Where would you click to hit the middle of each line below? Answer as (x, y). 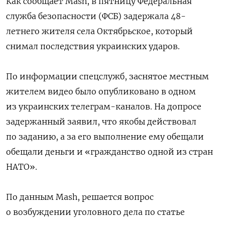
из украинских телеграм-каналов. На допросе (104, 107)
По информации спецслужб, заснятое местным (107, 77)
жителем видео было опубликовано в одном (101, 92)
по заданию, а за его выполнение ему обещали (105, 137)
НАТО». (22, 167)
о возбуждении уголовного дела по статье (95, 212)
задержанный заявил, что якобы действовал (101, 122)
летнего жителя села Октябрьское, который (99, 31)
